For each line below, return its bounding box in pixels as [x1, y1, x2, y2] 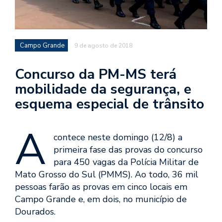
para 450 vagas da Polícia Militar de [54, 156, 199, 168]
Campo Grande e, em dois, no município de [15, 193, 187, 206]
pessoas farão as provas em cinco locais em [15, 181, 187, 193]
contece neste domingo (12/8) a [54, 131, 182, 144]
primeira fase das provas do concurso [54, 144, 203, 156]
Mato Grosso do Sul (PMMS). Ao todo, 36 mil [15, 168, 198, 181]
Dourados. [15, 206, 55, 218]
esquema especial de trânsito [15, 95, 204, 114]
